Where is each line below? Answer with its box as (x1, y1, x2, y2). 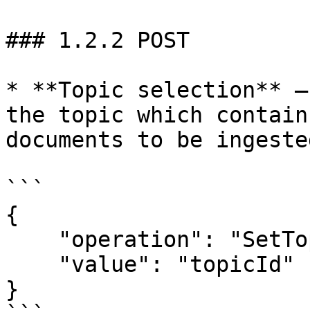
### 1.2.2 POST (6, 28, 190, 53)
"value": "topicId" (6, 252, 58, 277)
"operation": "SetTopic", (6, 227, 58, 252)
